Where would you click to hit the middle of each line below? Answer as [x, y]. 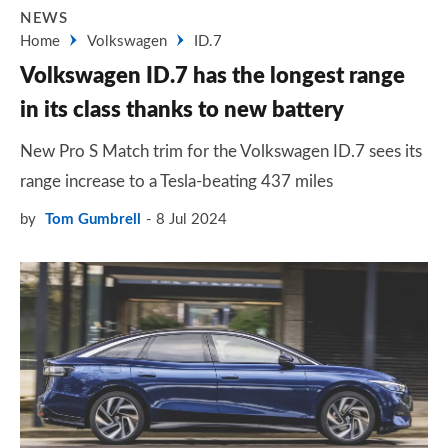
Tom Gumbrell [93, 219]
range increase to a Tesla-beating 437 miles [176, 181]
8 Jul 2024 [191, 219]
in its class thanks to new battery [182, 110]
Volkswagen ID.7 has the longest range [212, 76]
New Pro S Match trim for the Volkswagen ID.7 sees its [221, 151]
